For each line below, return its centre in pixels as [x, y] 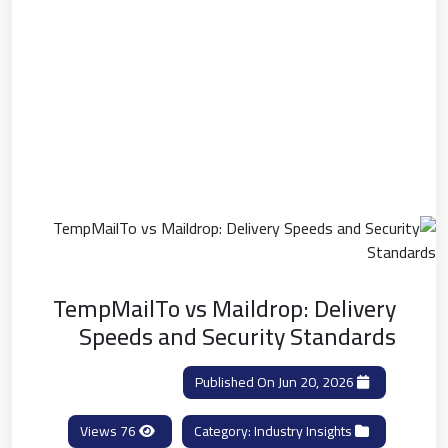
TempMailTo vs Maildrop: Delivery [224, 308]
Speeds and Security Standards [237, 336]
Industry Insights [303, 431]
